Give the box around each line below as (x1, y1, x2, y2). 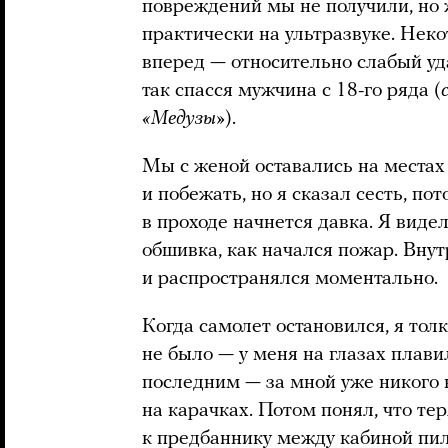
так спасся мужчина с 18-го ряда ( (142, 80, 441, 101)
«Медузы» (142, 108, 225, 129)
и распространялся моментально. (142, 268, 438, 289)
